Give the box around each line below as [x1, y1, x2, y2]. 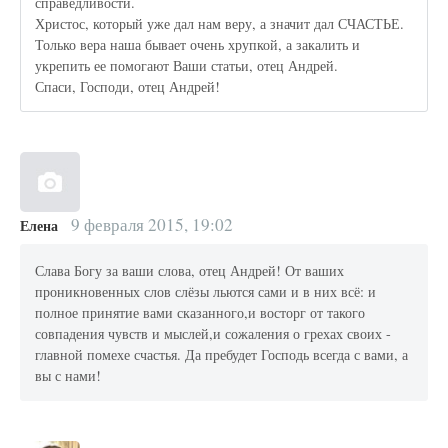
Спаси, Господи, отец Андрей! [35, 76, 221, 96]
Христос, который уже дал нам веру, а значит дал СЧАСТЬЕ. [35, 13, 405, 33]
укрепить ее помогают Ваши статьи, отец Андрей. [35, 55, 339, 75]
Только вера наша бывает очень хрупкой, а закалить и [35, 34, 361, 54]
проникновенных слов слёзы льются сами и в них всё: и [35, 281, 377, 301]
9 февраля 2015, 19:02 [66, 213, 233, 237]
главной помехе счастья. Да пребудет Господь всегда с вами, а [35, 344, 409, 364]
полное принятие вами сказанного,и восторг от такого [35, 302, 366, 322]
